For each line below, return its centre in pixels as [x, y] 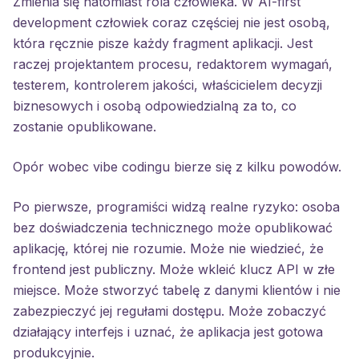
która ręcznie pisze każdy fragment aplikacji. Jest [163, 43]
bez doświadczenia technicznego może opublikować [173, 228]
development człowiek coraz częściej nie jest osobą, [171, 22]
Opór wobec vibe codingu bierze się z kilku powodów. [177, 167]
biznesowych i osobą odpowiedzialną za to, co [155, 106]
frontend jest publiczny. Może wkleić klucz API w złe [174, 269]
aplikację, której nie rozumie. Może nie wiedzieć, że [168, 248]
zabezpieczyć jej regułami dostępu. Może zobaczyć [169, 311]
